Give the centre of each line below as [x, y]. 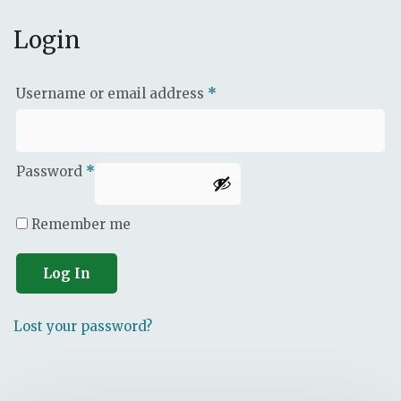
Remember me [81, 224]
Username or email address [112, 94]
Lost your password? [83, 326]
